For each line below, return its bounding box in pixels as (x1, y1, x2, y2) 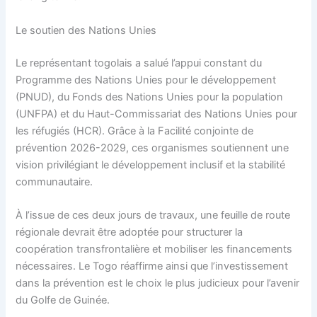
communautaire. (16, 175, 93, 188)
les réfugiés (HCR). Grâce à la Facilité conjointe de (16, 124, 254, 137)
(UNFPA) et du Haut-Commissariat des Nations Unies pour (16, 107, 298, 120)
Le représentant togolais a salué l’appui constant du (16, 56, 263, 69)
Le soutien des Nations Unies (16, 23, 157, 37)
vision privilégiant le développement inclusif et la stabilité (16, 158, 286, 171)
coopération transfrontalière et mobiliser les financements (16, 242, 293, 255)
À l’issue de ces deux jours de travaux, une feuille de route (16, 208, 291, 221)
